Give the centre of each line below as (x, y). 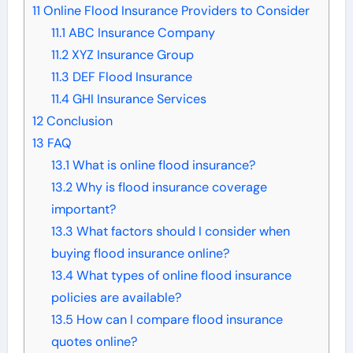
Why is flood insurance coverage (169, 187)
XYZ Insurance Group (131, 54)
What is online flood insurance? (162, 165)
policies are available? (116, 297)
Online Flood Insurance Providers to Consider (175, 10)
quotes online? (94, 341)
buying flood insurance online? (140, 253)
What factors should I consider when (181, 231)
